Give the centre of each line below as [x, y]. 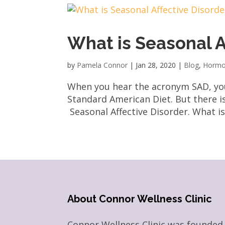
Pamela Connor [102, 65]
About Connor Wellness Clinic [140, 199]
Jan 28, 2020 [156, 65]
